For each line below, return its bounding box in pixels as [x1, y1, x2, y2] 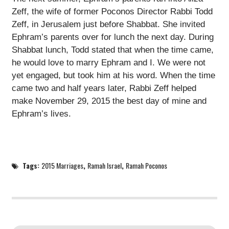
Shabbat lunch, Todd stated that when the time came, [11, 44, 214, 55]
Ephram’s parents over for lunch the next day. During [11, 32, 214, 42]
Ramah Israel [87, 159, 122, 171]
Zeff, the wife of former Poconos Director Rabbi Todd [11, 6, 213, 16]
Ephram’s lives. [11, 108, 71, 119]
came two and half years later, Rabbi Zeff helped [11, 83, 196, 93]
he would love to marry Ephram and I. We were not [11, 57, 205, 67]
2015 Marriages [41, 159, 84, 171]
